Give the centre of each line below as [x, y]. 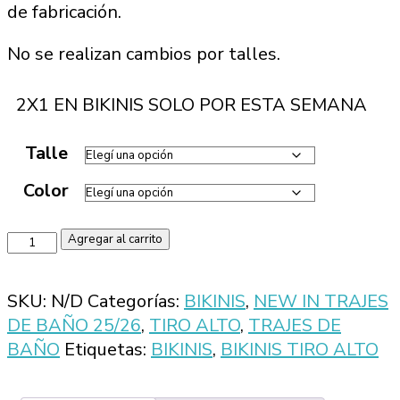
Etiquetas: [108, 350]
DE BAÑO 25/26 [74, 326]
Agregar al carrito [116, 240]
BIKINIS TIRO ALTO [300, 350]
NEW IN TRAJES [321, 302]
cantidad [41, 288]
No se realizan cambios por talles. [144, 54]
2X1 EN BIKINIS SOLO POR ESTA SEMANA [192, 105]
